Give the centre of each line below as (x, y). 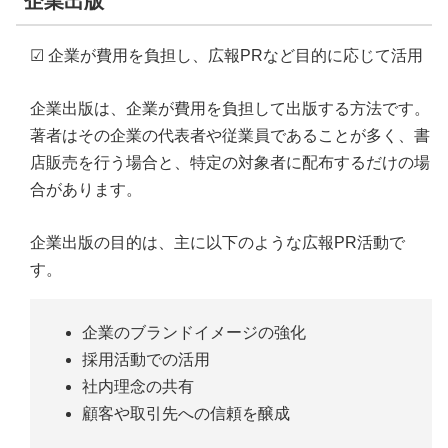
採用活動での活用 (146, 360)
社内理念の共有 (138, 387)
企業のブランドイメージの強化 (194, 333)
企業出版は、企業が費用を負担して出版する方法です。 (230, 108)
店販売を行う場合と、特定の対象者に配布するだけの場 (230, 162)
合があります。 (86, 189)
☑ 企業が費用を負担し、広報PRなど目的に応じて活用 (226, 55)
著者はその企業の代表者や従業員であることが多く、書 (230, 135)
